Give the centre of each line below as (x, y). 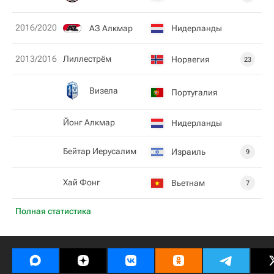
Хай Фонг (82, 182)
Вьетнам (188, 183)
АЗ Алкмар (111, 28)
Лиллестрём (87, 59)
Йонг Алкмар (89, 122)
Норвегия (191, 59)
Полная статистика (53, 211)
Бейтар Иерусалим (100, 151)
